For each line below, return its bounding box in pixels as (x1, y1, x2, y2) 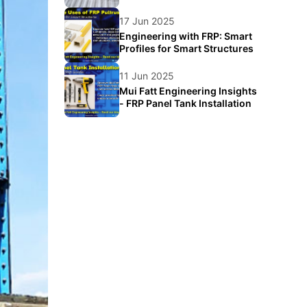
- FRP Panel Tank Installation (119, 97, 251, 109)
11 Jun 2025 (119, 70, 174, 82)
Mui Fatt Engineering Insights (119, 85, 257, 97)
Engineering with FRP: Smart (119, 30, 252, 42)
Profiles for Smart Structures (119, 42, 254, 54)
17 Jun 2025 (119, 15, 175, 27)
